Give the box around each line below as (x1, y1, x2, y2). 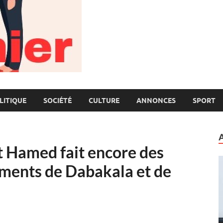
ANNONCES (136, 96, 176, 105)
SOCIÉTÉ (43, 96, 72, 105)
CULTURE (89, 96, 119, 105)
